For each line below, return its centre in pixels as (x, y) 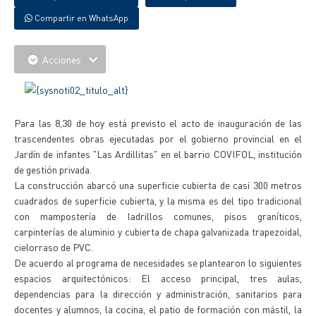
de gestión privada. (53, 169)
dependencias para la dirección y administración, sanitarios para (158, 293)
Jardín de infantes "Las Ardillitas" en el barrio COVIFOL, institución (158, 154)
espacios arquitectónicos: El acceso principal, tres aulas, (158, 278)
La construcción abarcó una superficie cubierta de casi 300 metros (158, 185)
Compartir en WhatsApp (80, 18)
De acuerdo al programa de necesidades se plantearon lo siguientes (158, 262)
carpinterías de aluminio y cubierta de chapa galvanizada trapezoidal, (158, 231)
